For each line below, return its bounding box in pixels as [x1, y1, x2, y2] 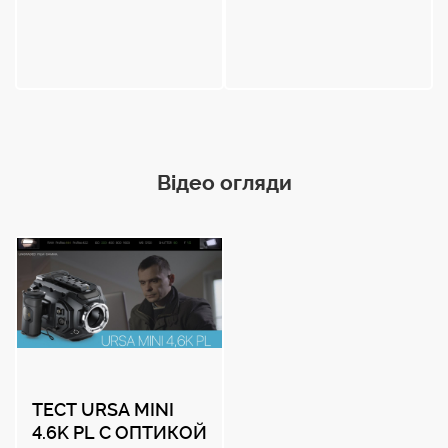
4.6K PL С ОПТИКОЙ [32, 422, 207, 443]
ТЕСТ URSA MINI [32, 399, 174, 420]
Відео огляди [156, 169, 292, 195]
